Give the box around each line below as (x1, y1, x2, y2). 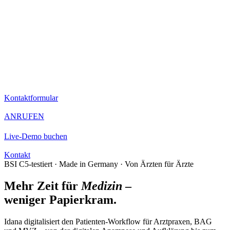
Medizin (81, 179, 122, 193)
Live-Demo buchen (4, 132, 67, 141)
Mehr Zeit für (4, 179, 81, 193)
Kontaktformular (4, 93, 58, 102)
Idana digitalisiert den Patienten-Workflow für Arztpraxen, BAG (4, 217, 212, 226)
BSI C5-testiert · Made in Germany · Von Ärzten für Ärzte (4, 160, 194, 169)
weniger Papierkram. (4, 193, 117, 207)
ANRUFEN (4, 111, 44, 121)
